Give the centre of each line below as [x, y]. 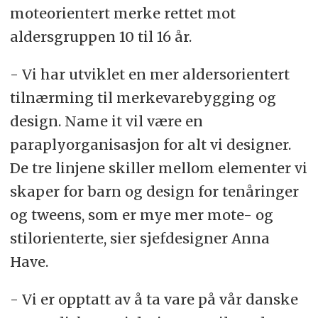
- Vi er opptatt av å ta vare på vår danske [154, 300]
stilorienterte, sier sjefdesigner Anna [139, 238]
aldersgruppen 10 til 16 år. [100, 37]
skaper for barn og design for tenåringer [154, 192]
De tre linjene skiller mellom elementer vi [158, 168]
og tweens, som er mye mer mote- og [141, 215]
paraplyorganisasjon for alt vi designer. [150, 145]
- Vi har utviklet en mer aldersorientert [149, 75]
